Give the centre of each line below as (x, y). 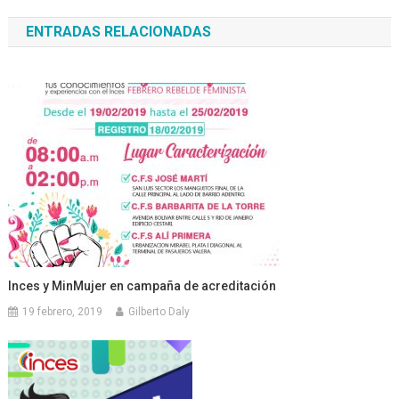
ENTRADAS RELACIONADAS (118, 32)
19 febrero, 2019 (63, 312)
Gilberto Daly (159, 312)
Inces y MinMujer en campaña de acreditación (142, 286)
